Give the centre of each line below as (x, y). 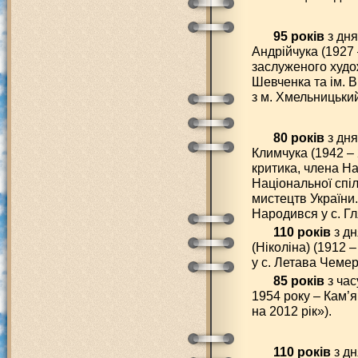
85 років (298, 280)
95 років (298, 36)
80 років (298, 137)
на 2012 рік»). (292, 311)
